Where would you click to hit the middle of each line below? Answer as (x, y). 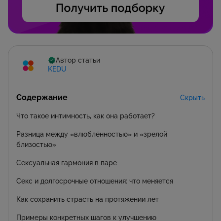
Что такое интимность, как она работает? (86, 116)
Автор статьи (78, 60)
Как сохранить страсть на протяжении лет (88, 199)
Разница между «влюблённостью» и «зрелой (92, 134)
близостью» (36, 144)
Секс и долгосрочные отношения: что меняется (95, 181)
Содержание (42, 97)
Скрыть (192, 97)
